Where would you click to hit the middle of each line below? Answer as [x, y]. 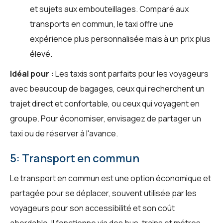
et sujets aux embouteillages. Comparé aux [109, 9]
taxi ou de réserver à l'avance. [64, 133]
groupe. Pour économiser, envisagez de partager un [106, 118]
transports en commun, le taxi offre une [102, 24]
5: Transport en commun [75, 158]
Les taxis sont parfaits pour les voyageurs [131, 73]
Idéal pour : [32, 73]
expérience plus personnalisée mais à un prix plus [120, 39]
